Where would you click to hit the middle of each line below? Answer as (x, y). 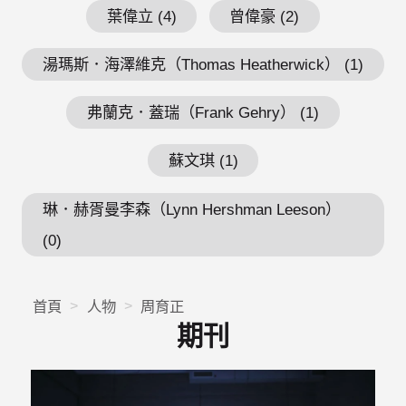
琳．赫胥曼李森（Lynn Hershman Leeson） (191, 209)
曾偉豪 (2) (265, 16)
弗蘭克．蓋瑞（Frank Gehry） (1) (203, 113)
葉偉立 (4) (141, 16)
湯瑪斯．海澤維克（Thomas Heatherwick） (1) (203, 64)
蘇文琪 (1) (203, 161)
